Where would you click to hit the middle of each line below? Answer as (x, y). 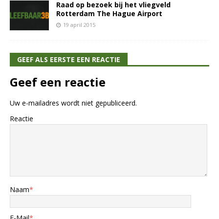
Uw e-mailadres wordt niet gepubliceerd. (73, 103)
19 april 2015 (79, 25)
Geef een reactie (58, 82)
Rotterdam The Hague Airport (109, 14)
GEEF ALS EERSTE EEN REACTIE (69, 59)
